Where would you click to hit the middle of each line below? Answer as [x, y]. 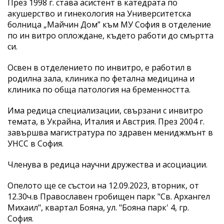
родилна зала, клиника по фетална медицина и [101, 78]
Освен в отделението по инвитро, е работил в [99, 67]
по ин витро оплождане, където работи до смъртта [110, 35]
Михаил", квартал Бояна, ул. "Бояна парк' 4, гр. [98, 207]
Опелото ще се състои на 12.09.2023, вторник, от [103, 185]
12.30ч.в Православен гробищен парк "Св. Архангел [109, 196]
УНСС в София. [35, 143]
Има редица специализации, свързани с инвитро [105, 110]
